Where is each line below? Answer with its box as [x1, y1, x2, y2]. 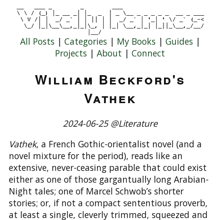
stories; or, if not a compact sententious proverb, [8, 197, 208, 209]
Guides [165, 35, 193, 47]
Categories [64, 35, 107, 47]
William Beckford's [34, 69, 186, 88]
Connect [132, 47, 165, 59]
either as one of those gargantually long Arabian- [8, 173, 209, 185]
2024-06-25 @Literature [62, 117, 158, 130]
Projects [55, 47, 87, 59]
